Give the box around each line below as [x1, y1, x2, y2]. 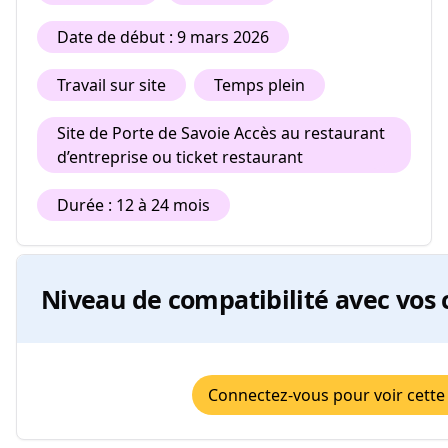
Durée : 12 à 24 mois [57, 194, 210, 216]
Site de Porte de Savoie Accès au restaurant [57, 122, 385, 144]
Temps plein [214, 74, 305, 96]
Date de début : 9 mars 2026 [57, 26, 269, 48]
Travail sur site [57, 74, 166, 96]
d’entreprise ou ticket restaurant [57, 146, 303, 168]
